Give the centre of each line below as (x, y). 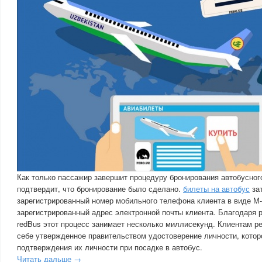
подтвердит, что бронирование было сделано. (100, 189)
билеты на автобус (216, 189)
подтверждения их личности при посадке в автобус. (110, 247)
